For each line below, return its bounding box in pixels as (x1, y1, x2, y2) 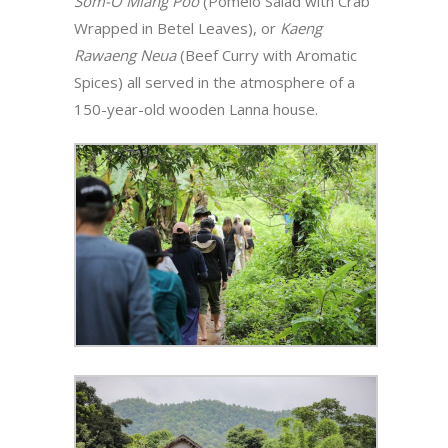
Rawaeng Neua (74, 44, 176, 65)
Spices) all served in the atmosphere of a (74, 71, 355, 92)
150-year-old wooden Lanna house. (74, 98, 318, 119)
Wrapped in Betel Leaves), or (74, 17, 280, 38)
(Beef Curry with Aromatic (176, 44, 357, 65)
